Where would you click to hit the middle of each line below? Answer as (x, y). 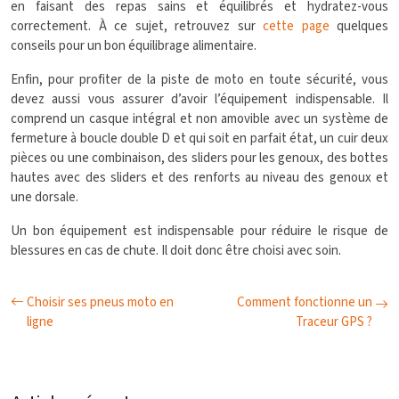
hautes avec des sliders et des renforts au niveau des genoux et (199, 178)
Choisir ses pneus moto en (100, 302)
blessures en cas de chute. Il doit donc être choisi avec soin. (176, 251)
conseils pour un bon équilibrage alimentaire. (134, 46)
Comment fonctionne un (305, 302)
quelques (358, 26)
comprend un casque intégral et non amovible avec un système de (199, 119)
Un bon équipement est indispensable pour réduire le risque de (199, 231)
